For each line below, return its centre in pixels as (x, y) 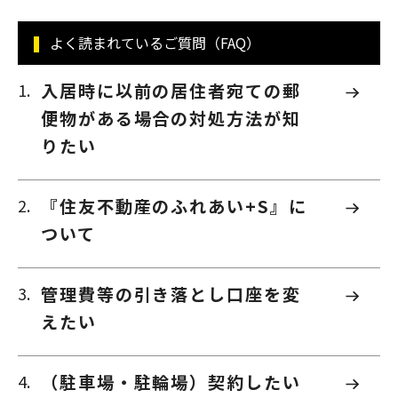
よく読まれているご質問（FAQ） (155, 43)
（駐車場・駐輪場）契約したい (171, 382)
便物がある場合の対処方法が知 (171, 119)
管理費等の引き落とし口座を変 (171, 295)
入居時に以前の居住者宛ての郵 (171, 91)
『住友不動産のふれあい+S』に (174, 207)
